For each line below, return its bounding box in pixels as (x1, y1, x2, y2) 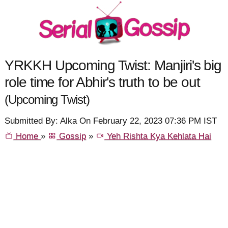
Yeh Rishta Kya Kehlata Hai (104, 131, 212, 141)
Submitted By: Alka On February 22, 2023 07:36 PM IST (5, 116, 217, 126)
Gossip (56, 131, 87, 141)
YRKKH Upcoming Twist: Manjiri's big (5, 56, 222, 73)
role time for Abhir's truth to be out (5, 73, 200, 90)
